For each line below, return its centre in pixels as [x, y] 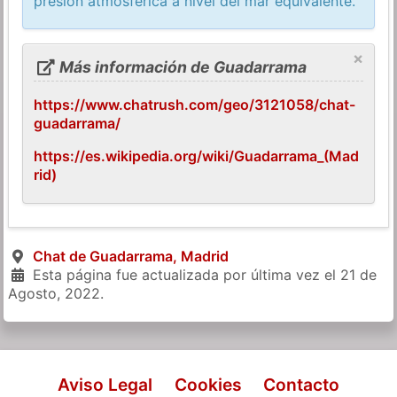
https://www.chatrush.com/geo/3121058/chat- [195, 104]
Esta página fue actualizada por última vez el [184, 274]
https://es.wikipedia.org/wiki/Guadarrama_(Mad [197, 156]
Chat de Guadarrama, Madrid [130, 256]
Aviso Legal [105, 384]
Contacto [301, 384]
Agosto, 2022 [54, 293]
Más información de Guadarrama [181, 66]
